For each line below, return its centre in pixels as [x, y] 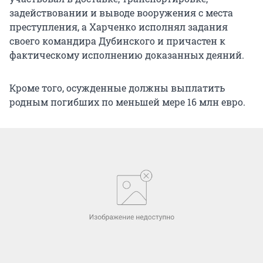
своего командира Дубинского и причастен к [117, 41]
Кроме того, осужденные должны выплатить [117, 87]
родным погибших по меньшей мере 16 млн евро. [127, 102]
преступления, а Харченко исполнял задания [119, 26]
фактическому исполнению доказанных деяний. [127, 55]
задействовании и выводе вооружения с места [121, 12]
